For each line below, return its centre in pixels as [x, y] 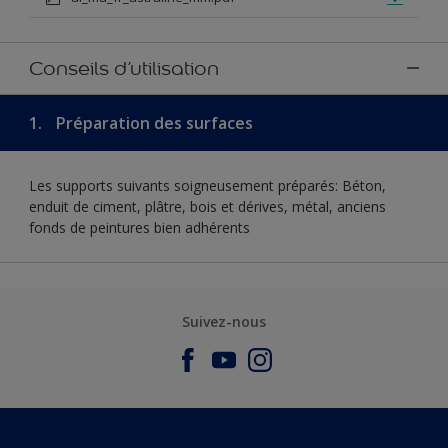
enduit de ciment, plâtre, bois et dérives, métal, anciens [207, 206]
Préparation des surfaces [152, 122]
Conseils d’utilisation [124, 67]
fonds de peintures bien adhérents [139, 227]
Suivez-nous [224, 321]
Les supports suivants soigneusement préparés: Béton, [207, 185]
